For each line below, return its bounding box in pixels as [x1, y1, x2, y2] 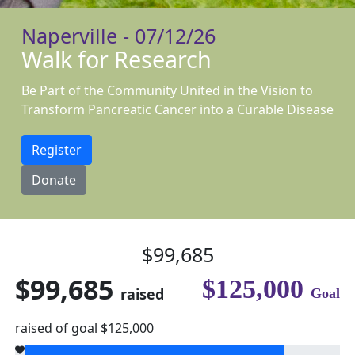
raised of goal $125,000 [15, 319, 154, 337]
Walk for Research [21, 44, 212, 74]
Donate [32, 171, 76, 189]
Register [32, 141, 82, 158]
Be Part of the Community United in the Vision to [21, 82, 313, 99]
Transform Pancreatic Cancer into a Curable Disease [21, 101, 334, 118]
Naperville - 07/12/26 [21, 22, 216, 49]
